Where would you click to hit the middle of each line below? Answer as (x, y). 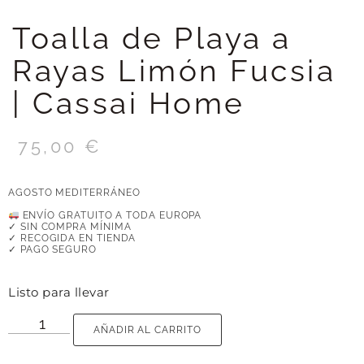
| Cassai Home (129, 104)
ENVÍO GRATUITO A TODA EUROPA (110, 216)
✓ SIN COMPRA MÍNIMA (70, 227)
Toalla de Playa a (152, 39)
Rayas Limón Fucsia (174, 71)
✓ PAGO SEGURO (52, 250)
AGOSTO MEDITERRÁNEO (74, 192)
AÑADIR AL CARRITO (147, 329)
